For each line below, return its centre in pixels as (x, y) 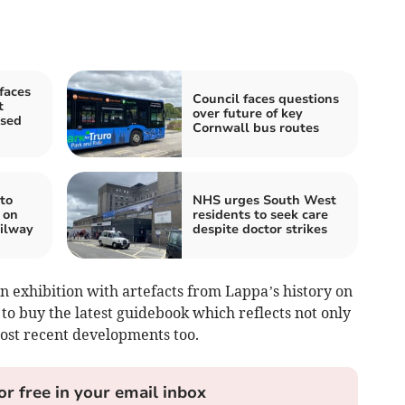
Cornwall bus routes (256, 127)
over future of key (248, 113)
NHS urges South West (264, 200)
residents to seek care (260, 214)
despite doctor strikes (260, 229)
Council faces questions (266, 99)
